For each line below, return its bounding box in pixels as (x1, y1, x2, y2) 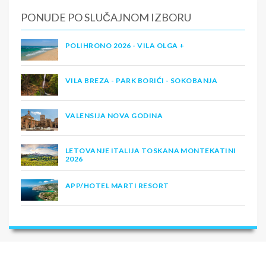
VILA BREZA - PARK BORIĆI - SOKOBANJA (65, 76, 218, 85)
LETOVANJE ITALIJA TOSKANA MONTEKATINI (65, 146, 236, 156)
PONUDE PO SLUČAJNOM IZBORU (21, 11, 191, 24)
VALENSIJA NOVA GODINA (65, 111, 163, 121)
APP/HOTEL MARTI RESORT (65, 181, 169, 191)
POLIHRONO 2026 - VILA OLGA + (65, 41, 185, 50)
